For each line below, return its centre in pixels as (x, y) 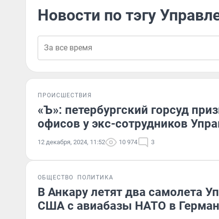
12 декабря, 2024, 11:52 (71, 142)
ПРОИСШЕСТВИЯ (65, 95)
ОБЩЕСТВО (55, 177)
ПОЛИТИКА (95, 177)
